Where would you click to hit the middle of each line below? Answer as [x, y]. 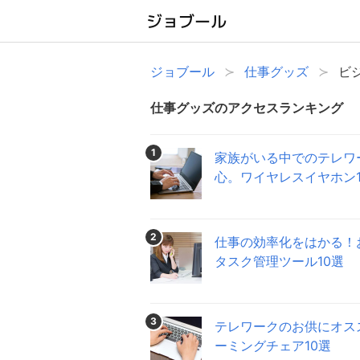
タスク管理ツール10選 [279, 261]
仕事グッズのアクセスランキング [247, 108]
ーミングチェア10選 [273, 346]
